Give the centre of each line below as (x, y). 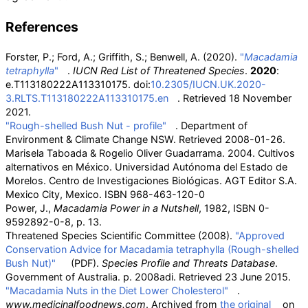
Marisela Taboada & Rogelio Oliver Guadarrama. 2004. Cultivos (150, 153)
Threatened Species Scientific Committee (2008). (120, 235)
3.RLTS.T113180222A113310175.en (87, 98)
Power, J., (30, 208)
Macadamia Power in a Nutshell (126, 208)
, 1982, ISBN (227, 208)
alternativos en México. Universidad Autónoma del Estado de (146, 167)
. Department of (211, 125)
